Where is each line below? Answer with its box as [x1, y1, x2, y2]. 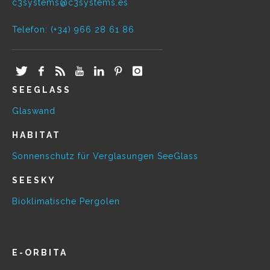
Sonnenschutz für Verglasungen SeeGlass [12, 151, 198, 161]
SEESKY [12, 175, 56, 185]
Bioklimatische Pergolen [12, 196, 120, 206]
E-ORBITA [12, 247, 67, 257]
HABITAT [12, 130, 61, 140]
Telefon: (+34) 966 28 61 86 [12, 24, 134, 34]
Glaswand [12, 105, 55, 116]
